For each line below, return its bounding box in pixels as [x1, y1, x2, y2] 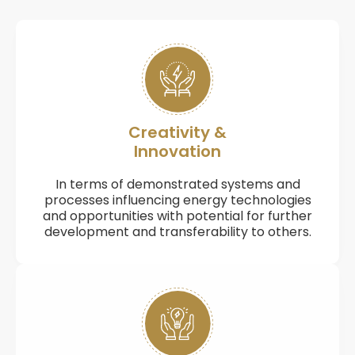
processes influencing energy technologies [44, 191, 311, 209]
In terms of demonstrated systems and [55, 175, 300, 193]
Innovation [134, 140, 221, 162]
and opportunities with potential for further [43, 207, 312, 225]
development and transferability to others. [44, 223, 311, 241]
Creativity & [128, 121, 227, 143]
